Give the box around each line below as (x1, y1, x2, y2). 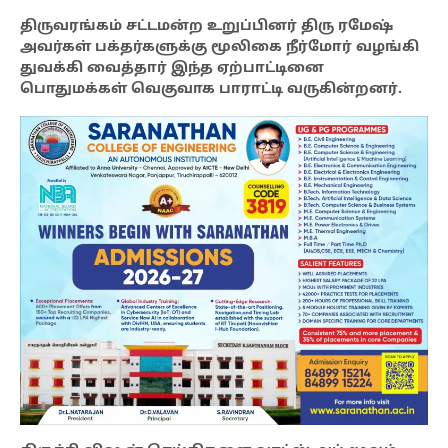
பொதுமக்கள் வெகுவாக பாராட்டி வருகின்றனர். (20, 81, 402, 99)
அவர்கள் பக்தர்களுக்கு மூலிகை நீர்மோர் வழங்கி (20, 39, 419, 57)
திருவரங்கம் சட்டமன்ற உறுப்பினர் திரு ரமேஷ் (20, 18, 393, 36)
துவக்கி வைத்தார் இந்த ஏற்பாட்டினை (20, 60, 324, 78)
